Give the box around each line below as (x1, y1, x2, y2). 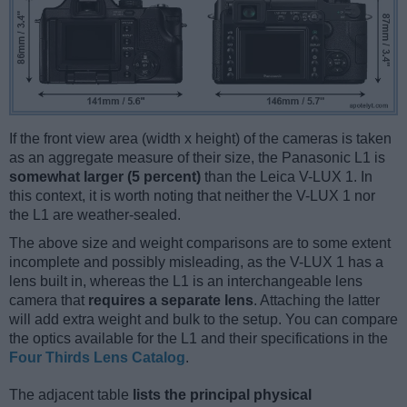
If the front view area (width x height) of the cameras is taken (9, 130, 392, 146)
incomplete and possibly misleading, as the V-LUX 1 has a (9, 253, 383, 270)
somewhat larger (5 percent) (9, 168, 201, 184)
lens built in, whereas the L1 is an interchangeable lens (9, 273, 362, 289)
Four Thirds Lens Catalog (9, 349, 185, 365)
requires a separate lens (88, 292, 253, 308)
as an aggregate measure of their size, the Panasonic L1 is (9, 149, 385, 165)
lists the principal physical (133, 386, 312, 402)
